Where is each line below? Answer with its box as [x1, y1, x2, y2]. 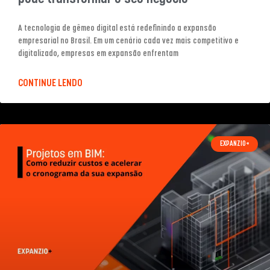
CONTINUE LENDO [18, 78, 83, 89]
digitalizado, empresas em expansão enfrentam [18, 49, 178, 58]
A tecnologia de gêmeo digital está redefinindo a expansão [18, 24, 216, 33]
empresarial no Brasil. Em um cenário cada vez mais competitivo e [18, 36, 239, 46]
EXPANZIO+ [219, 140, 250, 148]
